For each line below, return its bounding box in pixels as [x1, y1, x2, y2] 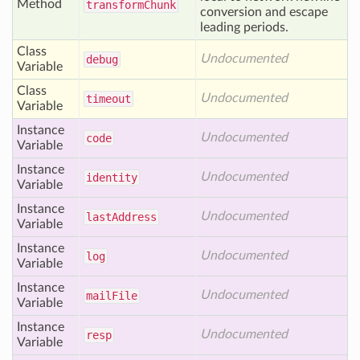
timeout [86, 92, 131, 105]
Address [112, 211, 157, 223]
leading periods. [200, 21, 288, 34]
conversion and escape [200, 6, 328, 18]
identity [86, 171, 137, 184]
